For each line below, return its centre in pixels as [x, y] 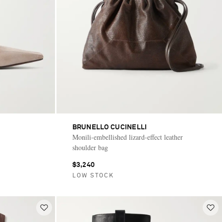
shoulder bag [90, 147]
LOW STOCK [93, 176]
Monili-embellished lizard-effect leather [127, 137]
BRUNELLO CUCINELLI [110, 127]
